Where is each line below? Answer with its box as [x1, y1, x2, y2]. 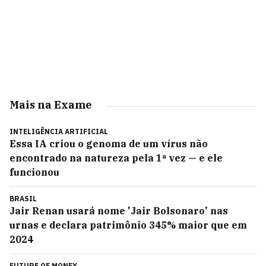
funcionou [9, 166, 59, 178]
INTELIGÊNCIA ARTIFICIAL [9, 127, 108, 136]
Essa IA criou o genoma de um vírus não [9, 138, 208, 150]
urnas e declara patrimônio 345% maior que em [9, 219, 247, 231]
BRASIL [9, 194, 37, 203]
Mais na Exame [9, 98, 92, 112]
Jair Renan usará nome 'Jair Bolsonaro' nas [9, 205, 228, 217]
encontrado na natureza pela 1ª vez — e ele [9, 152, 223, 164]
